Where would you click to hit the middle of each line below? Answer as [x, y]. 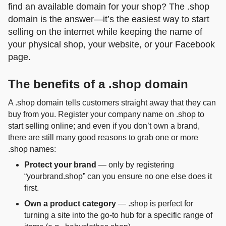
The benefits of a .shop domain [98, 84]
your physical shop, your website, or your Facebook [111, 44]
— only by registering [135, 165]
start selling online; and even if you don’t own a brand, [104, 126]
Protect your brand [60, 165]
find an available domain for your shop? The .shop [109, 7]
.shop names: [32, 149]
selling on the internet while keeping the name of [105, 32]
